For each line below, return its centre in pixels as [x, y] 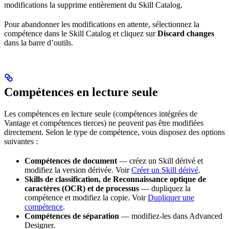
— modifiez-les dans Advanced [171, 216]
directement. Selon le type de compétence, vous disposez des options [114, 132]
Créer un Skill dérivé [165, 170]
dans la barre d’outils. [39, 42]
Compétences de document [71, 161]
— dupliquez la [165, 188]
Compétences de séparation [72, 216]
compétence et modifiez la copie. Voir [86, 197]
